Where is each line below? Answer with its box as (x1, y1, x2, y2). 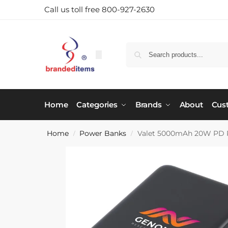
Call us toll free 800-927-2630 (44, 5, 155, 14)
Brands (135, 100, 162, 109)
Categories (76, 100, 118, 109)
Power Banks (79, 129, 127, 137)
